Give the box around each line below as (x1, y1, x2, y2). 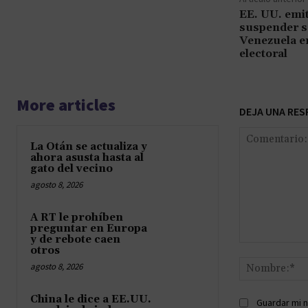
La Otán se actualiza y (30, 140, 147, 153)
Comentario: (238, 243, 293, 255)
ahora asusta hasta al (30, 151, 144, 164)
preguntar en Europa (30, 221, 147, 235)
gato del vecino (30, 162, 113, 175)
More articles (16, 93, 115, 115)
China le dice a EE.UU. (30, 292, 151, 306)
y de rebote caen (30, 232, 120, 246)
